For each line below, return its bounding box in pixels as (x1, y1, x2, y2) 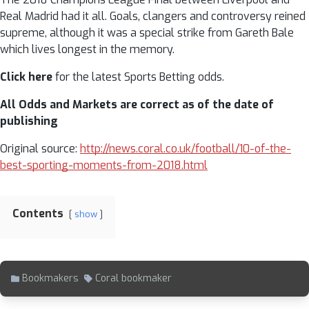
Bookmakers (22, 272, 79, 285)
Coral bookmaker (95, 272, 172, 285)
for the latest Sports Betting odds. (52, 70, 224, 84)
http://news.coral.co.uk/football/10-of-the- (80, 141, 291, 156)
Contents (12, 206, 63, 221)
